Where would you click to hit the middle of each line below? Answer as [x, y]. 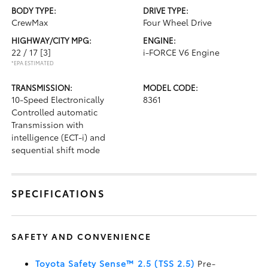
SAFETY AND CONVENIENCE [82, 236]
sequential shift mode [56, 150]
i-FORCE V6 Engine [181, 52]
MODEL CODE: [170, 87]
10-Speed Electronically [58, 99]
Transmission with [48, 124]
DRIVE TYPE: [166, 10]
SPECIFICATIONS [58, 193]
